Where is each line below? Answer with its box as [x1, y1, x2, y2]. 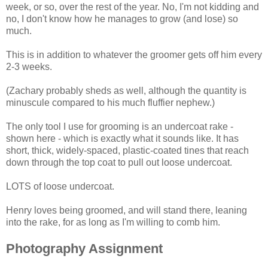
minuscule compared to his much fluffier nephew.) [6, 98, 215, 108]
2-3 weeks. [6, 62, 52, 72]
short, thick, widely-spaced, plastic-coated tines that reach [6, 145, 249, 156]
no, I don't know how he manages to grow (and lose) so [6, 14, 238, 25]
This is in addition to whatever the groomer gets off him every [6, 50, 262, 60]
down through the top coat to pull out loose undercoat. [6, 157, 232, 168]
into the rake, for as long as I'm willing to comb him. [6, 217, 220, 228]
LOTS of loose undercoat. [6, 181, 114, 192]
